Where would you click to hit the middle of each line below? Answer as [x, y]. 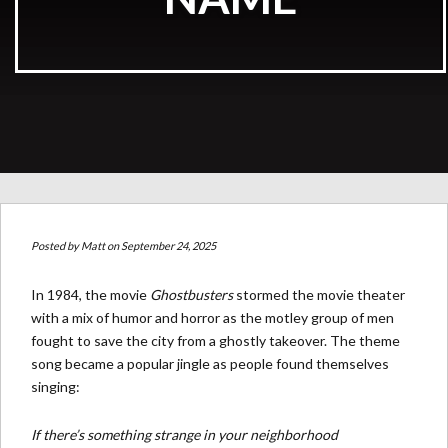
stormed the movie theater [319, 294]
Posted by [56, 245]
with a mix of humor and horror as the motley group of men [212, 317]
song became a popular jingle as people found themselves [210, 363]
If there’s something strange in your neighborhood [184, 434]
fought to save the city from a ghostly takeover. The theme [215, 340]
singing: [55, 386]
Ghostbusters [191, 294]
